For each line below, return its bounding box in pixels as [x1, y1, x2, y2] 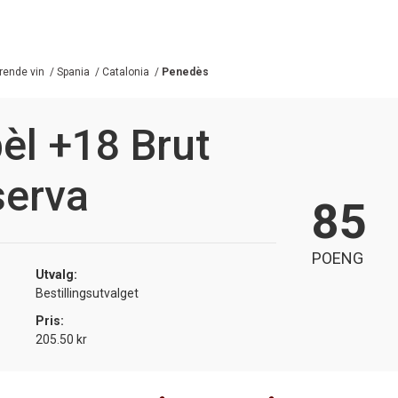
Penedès [162, 65, 209, 78]
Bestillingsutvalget [36, 285, 139, 300]
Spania [57, 65, 90, 78]
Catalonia [102, 65, 149, 78]
